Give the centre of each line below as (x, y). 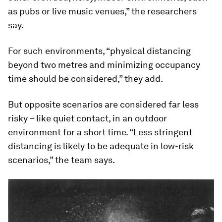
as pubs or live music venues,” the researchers (102, 11)
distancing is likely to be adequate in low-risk (101, 146)
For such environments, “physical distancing (99, 51)
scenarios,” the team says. (61, 160)
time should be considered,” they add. (85, 78)
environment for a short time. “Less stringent (100, 132)
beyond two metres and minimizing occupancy (104, 64)
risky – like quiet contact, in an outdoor (87, 118)
